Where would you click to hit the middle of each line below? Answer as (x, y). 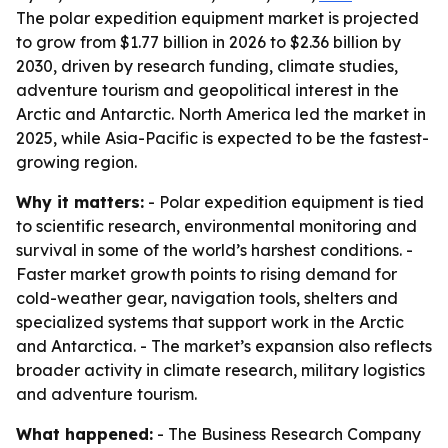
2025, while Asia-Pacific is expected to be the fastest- (222, 138)
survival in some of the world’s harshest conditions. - (214, 250)
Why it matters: (80, 202)
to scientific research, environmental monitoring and (216, 226)
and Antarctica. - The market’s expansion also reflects (224, 346)
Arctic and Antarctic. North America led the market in (221, 114)
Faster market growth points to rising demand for (206, 274)
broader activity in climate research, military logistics (220, 370)
